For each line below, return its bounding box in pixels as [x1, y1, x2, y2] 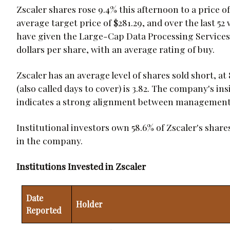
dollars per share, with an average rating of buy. [16, 43, 215, 55]
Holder [76, 198, 103, 209]
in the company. [16, 134, 83, 146]
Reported [26, 204, 62, 216]
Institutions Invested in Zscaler [16, 160, 146, 172]
